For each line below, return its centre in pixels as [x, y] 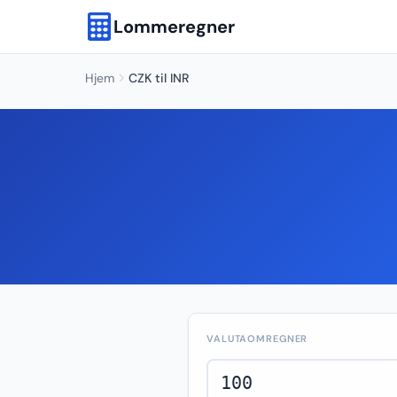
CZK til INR [159, 78]
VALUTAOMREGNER [257, 339]
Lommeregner [174, 27]
